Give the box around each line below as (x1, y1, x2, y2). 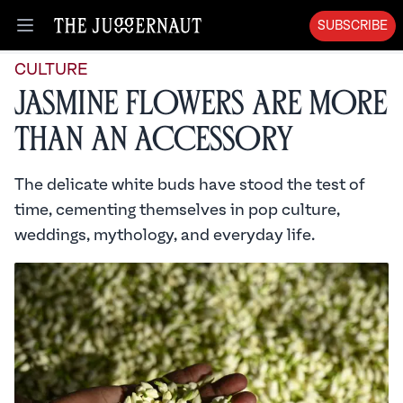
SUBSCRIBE (318, 19, 388, 33)
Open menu (23, 26, 104, 43)
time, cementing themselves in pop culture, (14, 201, 340, 219)
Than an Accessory (14, 126, 292, 154)
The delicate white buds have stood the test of (14, 175, 365, 194)
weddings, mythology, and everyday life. (14, 226, 315, 245)
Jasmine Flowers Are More (14, 90, 388, 118)
